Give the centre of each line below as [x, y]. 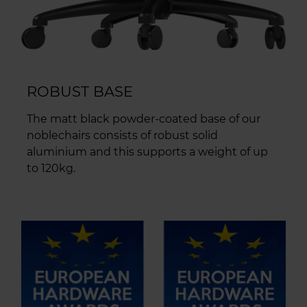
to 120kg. [51, 168]
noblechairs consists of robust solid [122, 135]
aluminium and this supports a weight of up [147, 151]
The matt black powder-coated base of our [144, 119]
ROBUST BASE [80, 91]
